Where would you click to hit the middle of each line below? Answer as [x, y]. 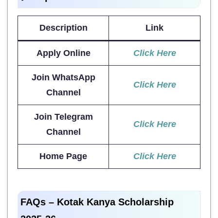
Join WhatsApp [63, 77]
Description [63, 27]
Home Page [63, 156]
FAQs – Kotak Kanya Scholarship [97, 202]
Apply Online [63, 53]
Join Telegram [63, 117]
